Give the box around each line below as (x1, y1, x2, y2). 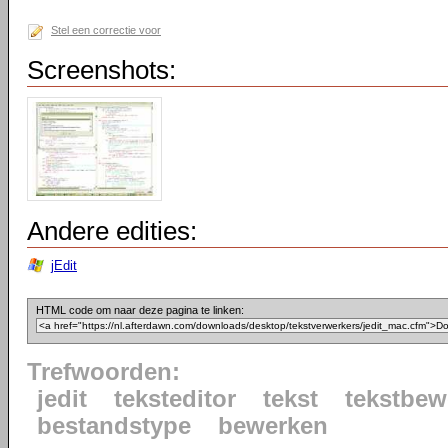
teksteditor (114, 386, 236, 412)
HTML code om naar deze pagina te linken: (36, 304, 244, 316)
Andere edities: (27, 216, 197, 246)
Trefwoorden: (27, 359, 180, 385)
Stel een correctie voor (51, 24, 161, 36)
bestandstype (37, 413, 191, 439)
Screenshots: (27, 55, 176, 85)
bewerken (218, 413, 328, 439)
